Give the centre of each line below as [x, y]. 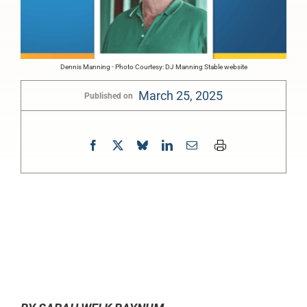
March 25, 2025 [181, 96]
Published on [109, 96]
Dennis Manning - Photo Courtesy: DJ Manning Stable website [153, 67]
